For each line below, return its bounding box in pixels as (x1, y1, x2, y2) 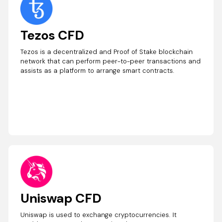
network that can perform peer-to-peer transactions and (20, 57, 201, 66)
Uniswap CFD (20, 190, 102, 207)
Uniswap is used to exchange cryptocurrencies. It (20, 211, 177, 220)
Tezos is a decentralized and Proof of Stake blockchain (20, 48, 193, 56)
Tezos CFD (20, 27, 85, 44)
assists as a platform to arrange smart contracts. (20, 66, 175, 75)
